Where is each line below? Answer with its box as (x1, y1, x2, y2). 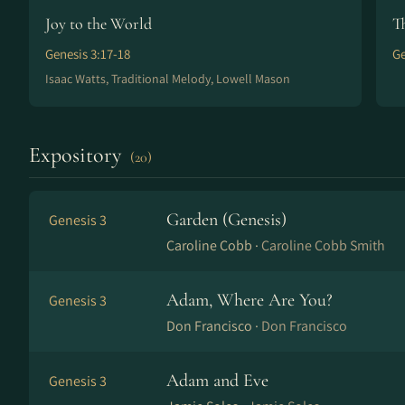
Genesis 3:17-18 (45, 45, 130, 62)
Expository (29, 142, 127, 168)
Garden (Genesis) (166, 209, 287, 231)
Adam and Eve (166, 370, 268, 391)
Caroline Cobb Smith (261, 236, 385, 255)
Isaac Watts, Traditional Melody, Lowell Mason (45, 71, 290, 87)
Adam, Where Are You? (166, 289, 333, 311)
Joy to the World (45, 14, 152, 33)
